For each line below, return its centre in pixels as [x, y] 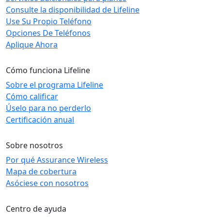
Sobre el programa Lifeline [54, 85]
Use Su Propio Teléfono [49, 21]
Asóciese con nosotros [47, 183]
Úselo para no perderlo [48, 108]
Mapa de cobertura [41, 171]
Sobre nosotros [34, 145]
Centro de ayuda [36, 209]
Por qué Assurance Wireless [57, 160]
